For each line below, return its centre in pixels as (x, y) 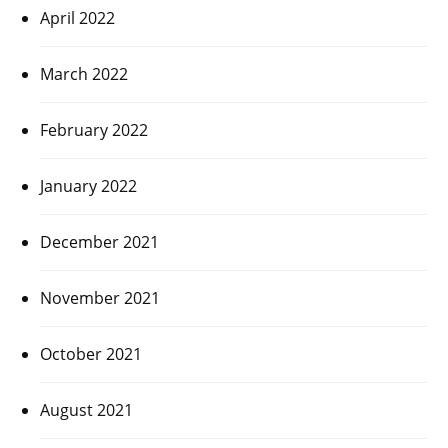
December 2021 (99, 242)
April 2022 (77, 18)
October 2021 (91, 354)
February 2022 (94, 130)
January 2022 (88, 186)
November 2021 (100, 298)
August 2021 (86, 410)
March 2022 (84, 74)
